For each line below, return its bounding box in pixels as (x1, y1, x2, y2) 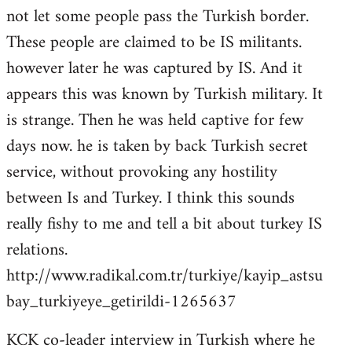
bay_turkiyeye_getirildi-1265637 (6, 287, 236, 317)
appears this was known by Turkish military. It (6, 79, 323, 110)
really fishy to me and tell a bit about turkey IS (6, 209, 322, 240)
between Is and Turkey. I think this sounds (6, 183, 295, 214)
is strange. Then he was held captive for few (6, 105, 303, 136)
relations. (6, 235, 68, 266)
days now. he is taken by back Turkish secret (6, 131, 308, 162)
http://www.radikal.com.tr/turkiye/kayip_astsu (6, 261, 323, 291)
